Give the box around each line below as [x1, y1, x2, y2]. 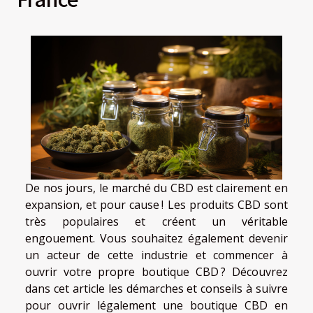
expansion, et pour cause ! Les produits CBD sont [25, 196, 288, 212]
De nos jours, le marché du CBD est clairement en [25, 180, 288, 196]
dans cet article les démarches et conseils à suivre [25, 280, 288, 296]
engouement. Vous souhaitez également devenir [25, 230, 288, 246]
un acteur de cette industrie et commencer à [25, 247, 288, 263]
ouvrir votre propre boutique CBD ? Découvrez [25, 263, 288, 279]
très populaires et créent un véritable [25, 213, 288, 229]
